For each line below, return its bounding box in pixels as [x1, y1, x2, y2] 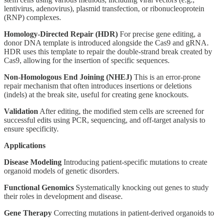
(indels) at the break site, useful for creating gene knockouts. [4, 90, 189, 99]
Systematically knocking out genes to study [74, 183, 209, 192]
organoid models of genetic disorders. [4, 166, 119, 175]
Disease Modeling [4, 157, 62, 166]
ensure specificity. [4, 124, 59, 133]
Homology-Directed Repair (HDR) [4, 29, 118, 38]
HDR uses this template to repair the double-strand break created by [4, 47, 212, 56]
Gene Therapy [4, 208, 52, 217]
